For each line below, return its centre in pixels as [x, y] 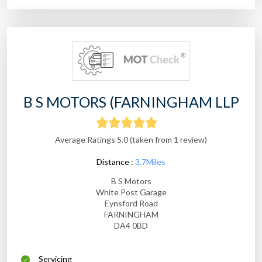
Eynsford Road [131, 204]
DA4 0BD [131, 226]
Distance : [116, 162]
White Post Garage [131, 192]
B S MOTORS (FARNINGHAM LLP [131, 102]
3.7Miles [150, 162]
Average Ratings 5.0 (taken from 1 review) [131, 140]
